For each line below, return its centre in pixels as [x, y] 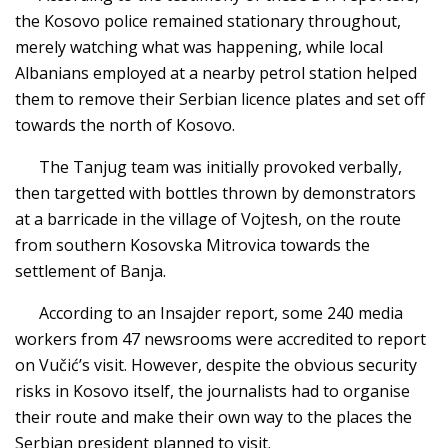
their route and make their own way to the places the [213, 416]
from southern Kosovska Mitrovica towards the [192, 244]
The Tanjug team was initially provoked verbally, [220, 166]
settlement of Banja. [90, 270]
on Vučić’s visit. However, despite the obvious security [216, 364]
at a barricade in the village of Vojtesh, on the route [208, 218]
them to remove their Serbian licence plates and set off [220, 98]
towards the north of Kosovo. [125, 124]
